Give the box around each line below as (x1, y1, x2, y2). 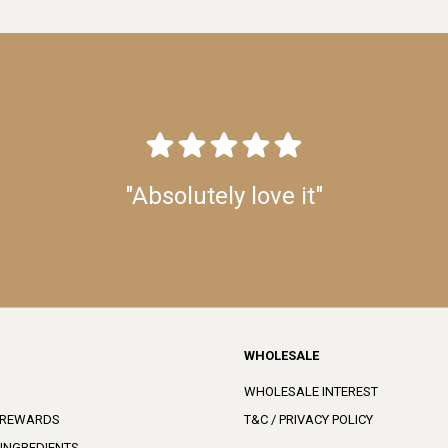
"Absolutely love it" (125, 182, 323, 210)
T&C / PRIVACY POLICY (244, 412, 373, 427)
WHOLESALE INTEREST (244, 384, 378, 399)
